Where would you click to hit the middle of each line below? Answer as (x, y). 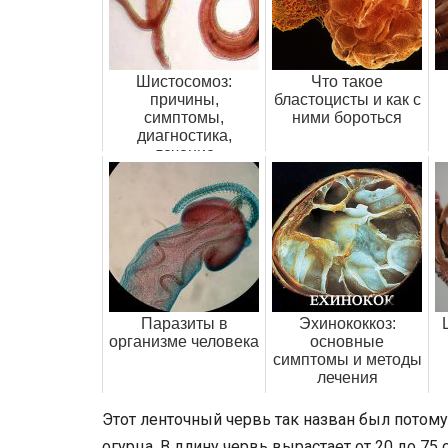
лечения (347, 378)
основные (347, 342)
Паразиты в (184, 324)
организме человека (184, 342)
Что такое (347, 82)
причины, (184, 100)
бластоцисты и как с (347, 100)
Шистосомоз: (184, 82)
